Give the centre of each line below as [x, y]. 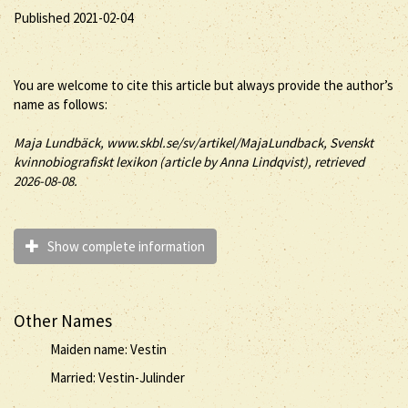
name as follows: [61, 104]
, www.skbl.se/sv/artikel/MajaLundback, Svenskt [237, 142]
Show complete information [123, 246]
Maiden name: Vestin [108, 349]
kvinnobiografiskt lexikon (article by [117, 161]
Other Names [63, 321]
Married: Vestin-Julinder [117, 377]
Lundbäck [72, 142]
